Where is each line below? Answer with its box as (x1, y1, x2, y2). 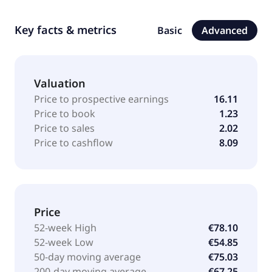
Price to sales (34, 121, 95, 135)
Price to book (34, 106, 95, 120)
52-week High (34, 220, 97, 234)
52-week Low (34, 235, 93, 249)
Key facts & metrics (15, 22, 117, 37)
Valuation (34, 75, 86, 90)
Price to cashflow (34, 135, 113, 149)
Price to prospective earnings (34, 92, 169, 106)
